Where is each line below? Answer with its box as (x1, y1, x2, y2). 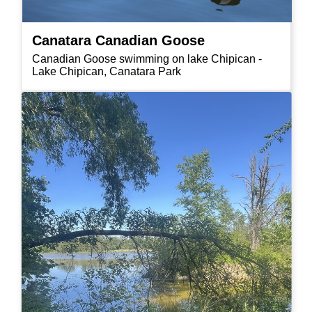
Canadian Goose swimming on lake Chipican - (32, 52, 262, 65)
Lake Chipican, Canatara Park (32, 65, 181, 77)
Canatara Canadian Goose (32, 32, 205, 48)
